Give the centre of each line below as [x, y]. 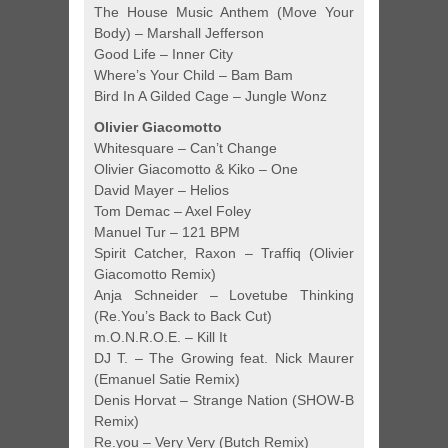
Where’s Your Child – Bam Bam [193, 75]
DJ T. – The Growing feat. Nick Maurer [224, 358]
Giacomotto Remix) [155, 274]
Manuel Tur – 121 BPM [167, 232]
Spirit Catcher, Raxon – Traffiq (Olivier [224, 253]
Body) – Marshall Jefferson [179, 33]
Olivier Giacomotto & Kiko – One [196, 169]
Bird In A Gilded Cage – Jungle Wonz [210, 96]
